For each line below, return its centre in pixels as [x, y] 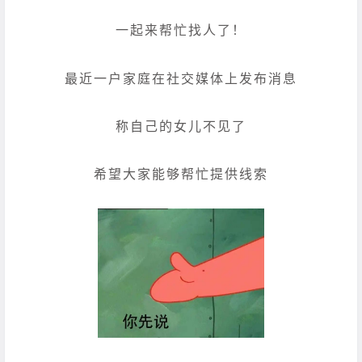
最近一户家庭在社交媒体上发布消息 [181, 78]
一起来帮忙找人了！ [181, 30]
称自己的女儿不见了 [181, 126]
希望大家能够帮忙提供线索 [181, 173]
